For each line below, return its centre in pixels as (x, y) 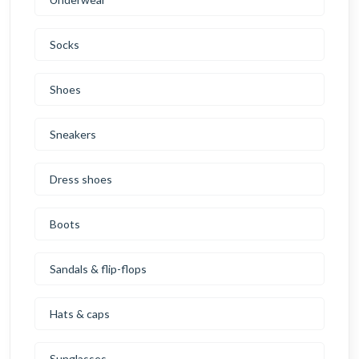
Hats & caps (80, 314)
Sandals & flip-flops (98, 269)
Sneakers (73, 135)
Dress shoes (81, 179)
